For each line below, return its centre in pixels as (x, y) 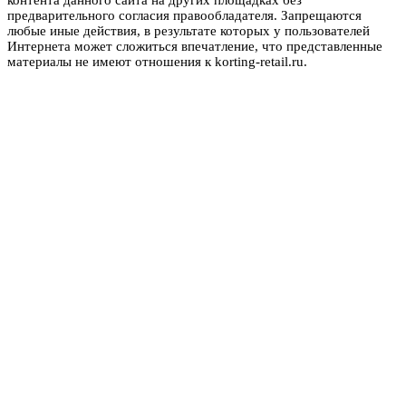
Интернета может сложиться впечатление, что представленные (195, 47)
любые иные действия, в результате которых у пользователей (188, 31)
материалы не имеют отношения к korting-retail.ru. (157, 62)
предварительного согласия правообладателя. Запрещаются (184, 16)
